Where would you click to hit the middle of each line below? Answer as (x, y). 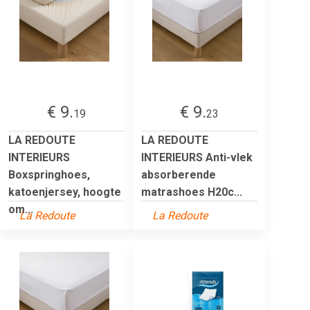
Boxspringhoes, (49, 174)
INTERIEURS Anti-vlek (197, 157)
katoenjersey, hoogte (65, 192)
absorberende (179, 174)
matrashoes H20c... (192, 192)
